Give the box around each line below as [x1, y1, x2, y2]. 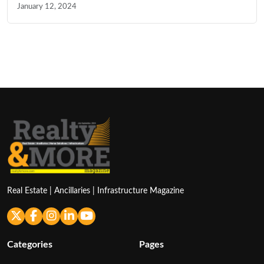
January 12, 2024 [17, 2, 77, 10]
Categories [7, 239, 52, 249]
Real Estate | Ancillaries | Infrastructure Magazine [7, 186, 184, 195]
